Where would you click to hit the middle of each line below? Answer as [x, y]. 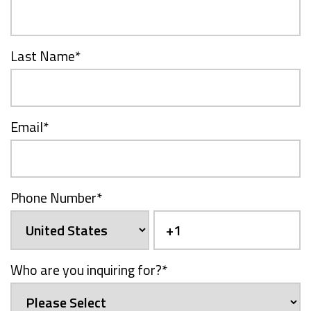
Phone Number [53, 197]
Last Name [43, 56]
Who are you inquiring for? [86, 269]
